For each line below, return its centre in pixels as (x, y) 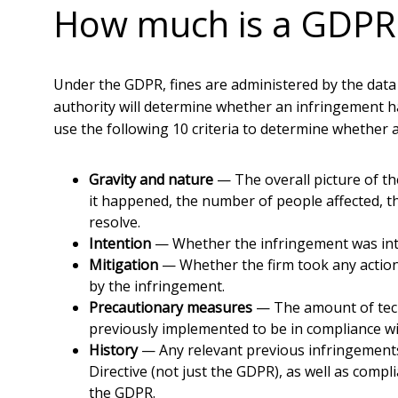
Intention (120, 243)
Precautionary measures (171, 307)
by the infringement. (157, 286)
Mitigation (123, 265)
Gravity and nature (151, 179)
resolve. (115, 222)
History (113, 350)
